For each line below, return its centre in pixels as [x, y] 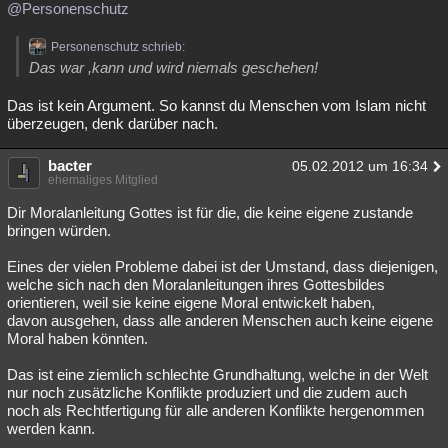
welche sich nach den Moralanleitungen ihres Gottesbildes [196, 284]
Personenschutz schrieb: [118, 47]
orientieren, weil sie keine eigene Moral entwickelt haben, [191, 302]
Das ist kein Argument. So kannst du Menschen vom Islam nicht [216, 105]
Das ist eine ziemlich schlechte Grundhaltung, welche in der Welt [217, 374]
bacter [70, 165]
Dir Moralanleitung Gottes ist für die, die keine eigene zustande [210, 212]
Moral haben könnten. [77, 338]
